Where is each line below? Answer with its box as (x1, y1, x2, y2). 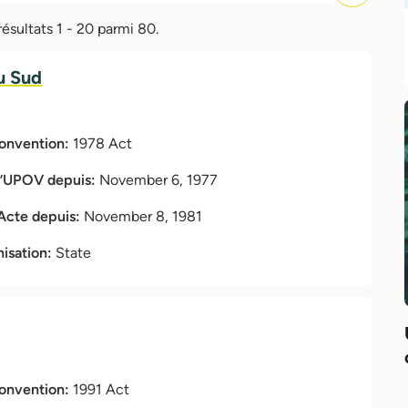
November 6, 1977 (99, 170, 219, 189)
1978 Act (73, 134, 133, 152)
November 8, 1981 (84, 207, 203, 225)
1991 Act (73, 380, 130, 398)
